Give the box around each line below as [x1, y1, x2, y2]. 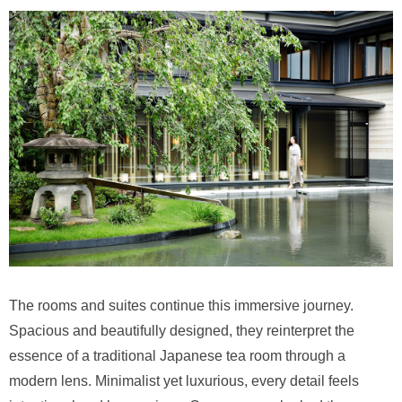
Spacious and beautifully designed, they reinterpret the [9, 323, 354, 339]
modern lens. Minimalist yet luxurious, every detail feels [9, 373, 359, 389]
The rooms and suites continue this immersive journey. [9, 298, 354, 314]
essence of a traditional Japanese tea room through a [9, 348, 345, 364]
